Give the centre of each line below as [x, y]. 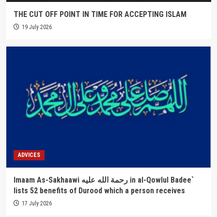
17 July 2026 [37, 203]
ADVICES [29, 155]
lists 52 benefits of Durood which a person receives [99, 190]
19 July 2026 [37, 27]
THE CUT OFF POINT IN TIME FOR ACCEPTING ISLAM [100, 14]
